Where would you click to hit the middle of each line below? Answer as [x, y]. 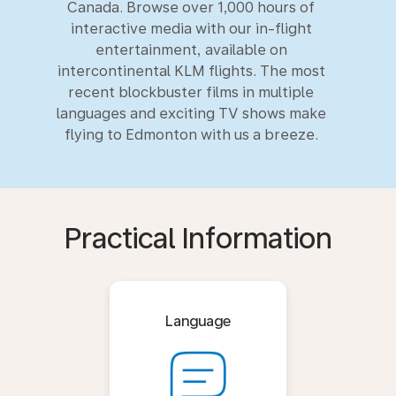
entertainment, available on [191, 50]
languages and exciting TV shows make [191, 114]
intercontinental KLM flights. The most [191, 71]
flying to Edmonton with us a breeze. [191, 135]
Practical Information [198, 239]
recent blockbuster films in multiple [191, 92]
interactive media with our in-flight [191, 29]
